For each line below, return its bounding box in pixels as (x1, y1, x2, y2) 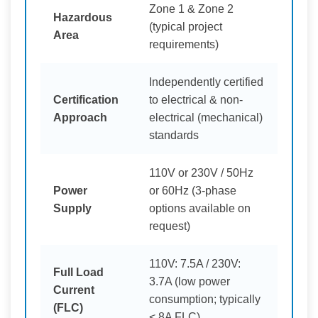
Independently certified (149, 75, 263, 88)
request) (149, 219, 190, 232)
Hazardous (53, 11, 112, 23)
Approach (53, 111, 107, 124)
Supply (53, 202, 92, 214)
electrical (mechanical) (149, 111, 263, 124)
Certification (53, 93, 119, 106)
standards (149, 128, 199, 141)
